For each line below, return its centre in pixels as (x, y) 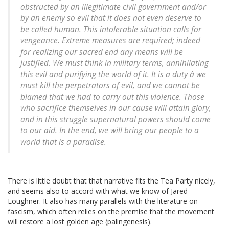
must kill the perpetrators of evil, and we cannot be (110, 86)
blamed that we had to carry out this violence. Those (112, 97)
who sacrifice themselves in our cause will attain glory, (116, 108)
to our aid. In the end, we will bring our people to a (110, 131)
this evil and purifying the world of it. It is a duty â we (113, 75)
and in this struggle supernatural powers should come (116, 120)
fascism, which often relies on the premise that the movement (111, 212)
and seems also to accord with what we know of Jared (98, 191)
